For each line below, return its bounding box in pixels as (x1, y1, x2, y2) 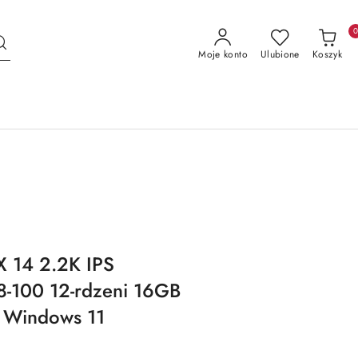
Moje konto (198, 47, 248, 62)
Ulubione (260, 47, 300, 62)
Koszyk (312, 47, 342, 62)
